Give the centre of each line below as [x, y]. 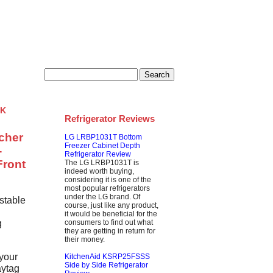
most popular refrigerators [107, 188]
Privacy [26, 75]
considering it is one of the [108, 179]
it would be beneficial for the [111, 214]
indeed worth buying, [99, 171]
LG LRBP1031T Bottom [103, 137]
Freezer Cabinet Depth [102, 145]
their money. [85, 239]
